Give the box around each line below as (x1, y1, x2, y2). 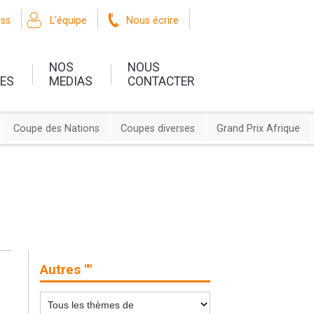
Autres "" (40, 261, 93, 278)
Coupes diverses (121, 123, 196, 135)
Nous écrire (126, 15, 179, 27)
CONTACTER (128, 74, 195, 88)
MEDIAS (49, 74, 93, 88)
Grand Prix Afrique (217, 123, 301, 135)
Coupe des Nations (13, 123, 100, 135)
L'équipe (50, 15, 88, 27)
